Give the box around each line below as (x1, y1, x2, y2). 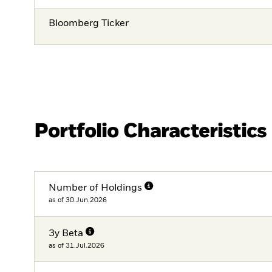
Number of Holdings (49, 183, 143, 194)
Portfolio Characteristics (34, 121, 267, 141)
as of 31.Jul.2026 (49, 242, 105, 249)
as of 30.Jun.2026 (49, 197, 107, 204)
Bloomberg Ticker (49, 19, 129, 29)
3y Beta (49, 228, 84, 239)
